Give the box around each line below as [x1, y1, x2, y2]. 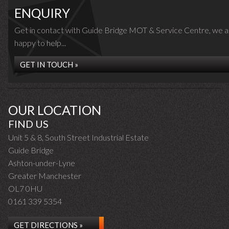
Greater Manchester [8, 171, 81, 180]
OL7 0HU [8, 184, 42, 193]
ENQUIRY [14, 5, 70, 20]
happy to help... [14, 38, 66, 48]
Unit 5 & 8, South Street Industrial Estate [8, 132, 149, 142]
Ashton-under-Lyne [8, 158, 75, 168]
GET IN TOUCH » [20, 60, 78, 69]
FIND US [8, 118, 49, 130]
